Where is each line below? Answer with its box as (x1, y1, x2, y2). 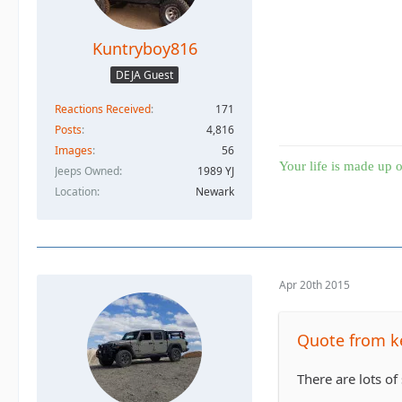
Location (55, 184, 97, 200)
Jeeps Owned (55, 163, 119, 179)
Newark (196, 184, 234, 200)
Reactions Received (55, 101, 151, 118)
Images (55, 143, 92, 159)
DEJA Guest (116, 67, 173, 83)
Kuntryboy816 (92, 37, 197, 59)
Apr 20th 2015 (279, 276, 350, 293)
